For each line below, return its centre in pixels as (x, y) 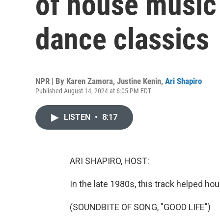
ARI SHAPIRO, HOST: (110, 161)
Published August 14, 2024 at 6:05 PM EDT (93, 91)
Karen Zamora (90, 81)
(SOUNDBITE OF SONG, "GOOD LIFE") (140, 207)
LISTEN (78, 117)
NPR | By (51, 81)
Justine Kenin (139, 81)
